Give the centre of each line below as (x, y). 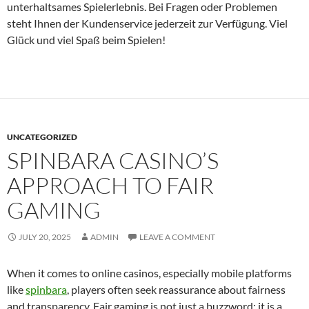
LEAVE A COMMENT (177, 237)
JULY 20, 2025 (45, 237)
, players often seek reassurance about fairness (176, 289)
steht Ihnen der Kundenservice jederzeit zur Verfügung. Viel (147, 23)
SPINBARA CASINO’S (113, 160)
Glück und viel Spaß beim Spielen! (86, 39)
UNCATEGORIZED (42, 137)
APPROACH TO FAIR (110, 185)
